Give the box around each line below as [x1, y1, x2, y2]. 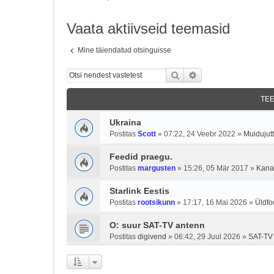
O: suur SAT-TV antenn [109, 220, 205, 230]
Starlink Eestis [109, 186, 169, 196]
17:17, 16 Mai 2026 [183, 198, 247, 207]
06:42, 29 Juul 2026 [174, 232, 240, 241]
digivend [138, 232, 166, 241]
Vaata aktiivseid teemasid [67, 20, 230, 37]
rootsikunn [138, 198, 175, 207]
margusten [138, 164, 176, 172]
